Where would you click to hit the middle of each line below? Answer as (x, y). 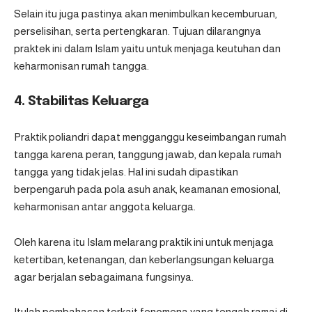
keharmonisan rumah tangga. (83, 66)
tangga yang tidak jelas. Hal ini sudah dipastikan (126, 172)
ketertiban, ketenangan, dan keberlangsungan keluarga (144, 259)
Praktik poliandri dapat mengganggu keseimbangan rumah (150, 137)
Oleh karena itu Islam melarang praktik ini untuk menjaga (144, 242)
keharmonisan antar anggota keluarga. (106, 207)
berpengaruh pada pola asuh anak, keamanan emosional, (147, 189)
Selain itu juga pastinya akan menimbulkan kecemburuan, (146, 14)
